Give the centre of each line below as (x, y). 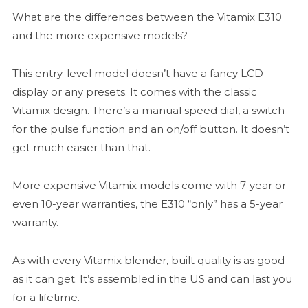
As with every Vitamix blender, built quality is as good (148, 261)
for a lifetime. (46, 298)
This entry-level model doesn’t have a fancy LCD (137, 74)
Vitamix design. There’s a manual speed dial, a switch (148, 111)
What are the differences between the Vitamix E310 (147, 17)
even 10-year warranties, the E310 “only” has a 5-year (147, 204)
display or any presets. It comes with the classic (134, 92)
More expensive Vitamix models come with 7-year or (149, 186)
